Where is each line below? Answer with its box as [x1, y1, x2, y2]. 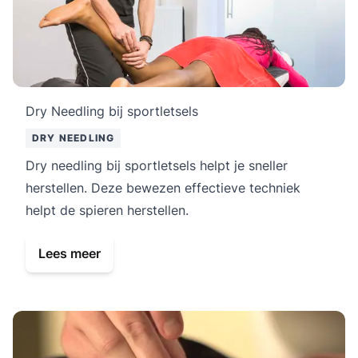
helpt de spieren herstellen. [26, 201, 189, 218]
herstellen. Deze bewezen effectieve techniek [26, 179, 300, 196]
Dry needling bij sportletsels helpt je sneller [26, 157, 288, 173]
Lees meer [38, 245, 101, 261]
